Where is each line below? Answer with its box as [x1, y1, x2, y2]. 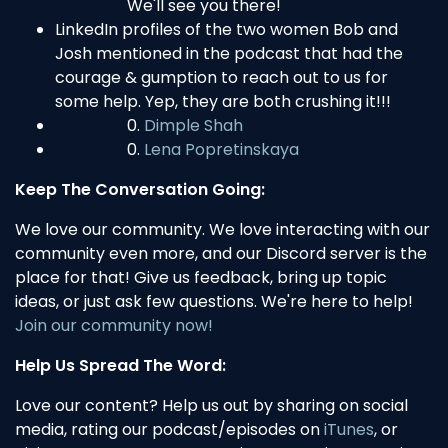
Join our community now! [15, 314, 213, 338]
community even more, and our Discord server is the [15, 242, 427, 266]
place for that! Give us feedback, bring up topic [15, 266, 387, 290]
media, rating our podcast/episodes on [15, 418, 324, 442]
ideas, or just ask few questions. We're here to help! [15, 290, 413, 314]
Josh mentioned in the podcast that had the [55, 42, 403, 66]
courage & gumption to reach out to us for [55, 66, 388, 90]
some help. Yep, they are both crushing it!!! [55, 90, 391, 114]
